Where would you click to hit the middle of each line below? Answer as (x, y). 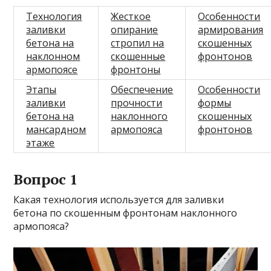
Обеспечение (142, 89)
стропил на (138, 43)
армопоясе (52, 69)
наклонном (53, 56)
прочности (137, 103)
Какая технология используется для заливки (119, 199)
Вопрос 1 (46, 179)
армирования (231, 29)
